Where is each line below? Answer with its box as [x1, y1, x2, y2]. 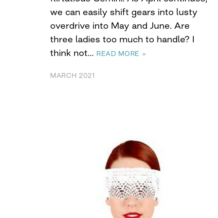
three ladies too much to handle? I [50, 33, 195, 44]
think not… [50, 47, 96, 58]
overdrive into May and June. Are [50, 19, 190, 31]
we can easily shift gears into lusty [50, 6, 198, 17]
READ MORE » [96, 49, 146, 57]
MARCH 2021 [50, 71, 95, 79]
